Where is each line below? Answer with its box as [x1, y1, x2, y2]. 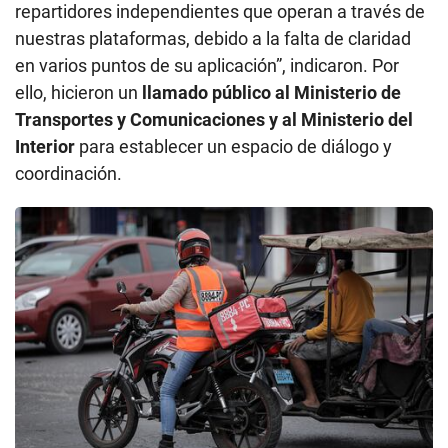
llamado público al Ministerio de [142, 81, 401, 103]
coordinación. [15, 162, 122, 184]
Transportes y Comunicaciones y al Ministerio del [15, 108, 413, 130]
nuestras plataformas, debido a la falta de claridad [15, 27, 411, 49]
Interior [15, 135, 75, 157]
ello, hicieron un [15, 81, 142, 103]
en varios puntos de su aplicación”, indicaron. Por [15, 54, 399, 76]
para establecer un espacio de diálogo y [75, 135, 392, 157]
